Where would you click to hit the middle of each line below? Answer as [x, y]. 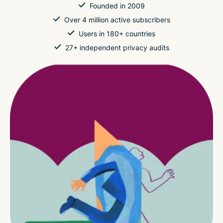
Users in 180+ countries [117, 34]
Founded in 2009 [117, 6]
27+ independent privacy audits [117, 48]
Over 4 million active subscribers [117, 20]
